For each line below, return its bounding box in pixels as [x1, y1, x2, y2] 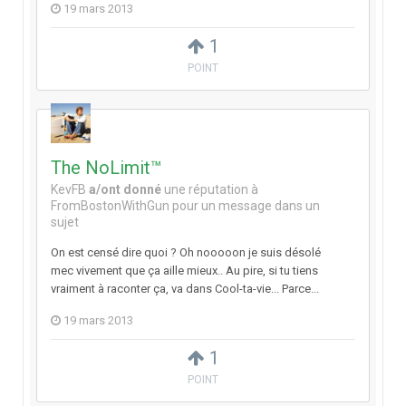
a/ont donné [89, 182, 161, 198]
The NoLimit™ [51, 157, 162, 179]
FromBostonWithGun [51, 198, 169, 214]
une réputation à [161, 182, 258, 198]
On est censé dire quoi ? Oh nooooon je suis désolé [51, 246, 321, 260]
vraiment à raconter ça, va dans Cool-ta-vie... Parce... [51, 282, 319, 296]
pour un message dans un [169, 198, 320, 214]
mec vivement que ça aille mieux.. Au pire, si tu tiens [51, 264, 318, 278]
